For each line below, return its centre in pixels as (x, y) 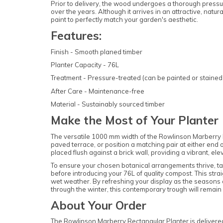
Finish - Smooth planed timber (97, 52)
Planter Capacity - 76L (85, 64)
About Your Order (99, 206)
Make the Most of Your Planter (135, 120)
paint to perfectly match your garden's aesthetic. (124, 20)
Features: (76, 36)
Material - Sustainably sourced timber (108, 104)
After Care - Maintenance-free (98, 91)
